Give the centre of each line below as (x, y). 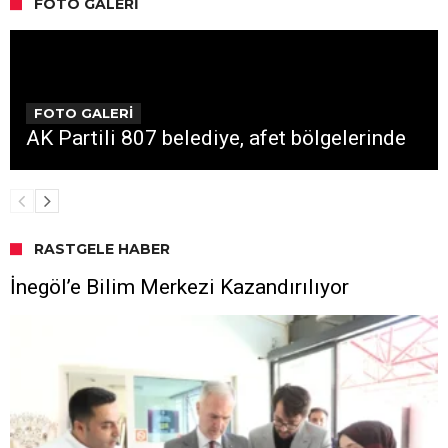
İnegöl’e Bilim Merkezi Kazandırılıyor (179, 287)
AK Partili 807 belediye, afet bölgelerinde (216, 138)
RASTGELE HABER (102, 249)
